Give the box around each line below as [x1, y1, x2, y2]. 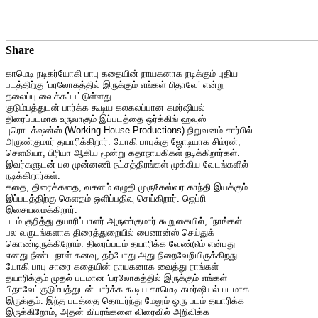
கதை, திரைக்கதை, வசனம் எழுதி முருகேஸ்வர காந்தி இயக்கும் [6, 181, 248, 192]
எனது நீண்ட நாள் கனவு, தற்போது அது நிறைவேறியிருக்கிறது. [6, 249, 240, 261]
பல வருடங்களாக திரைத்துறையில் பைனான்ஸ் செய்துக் [6, 226, 214, 238]
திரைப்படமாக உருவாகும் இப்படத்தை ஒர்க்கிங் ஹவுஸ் [6, 113, 206, 124]
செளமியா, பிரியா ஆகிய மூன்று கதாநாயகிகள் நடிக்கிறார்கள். [6, 147, 240, 158]
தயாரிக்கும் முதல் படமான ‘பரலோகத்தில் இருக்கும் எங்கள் [6, 272, 227, 283]
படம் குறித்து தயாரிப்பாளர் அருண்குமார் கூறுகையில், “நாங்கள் [6, 215, 242, 226]
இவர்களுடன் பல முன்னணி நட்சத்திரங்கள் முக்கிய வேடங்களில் [6, 158, 248, 170]
